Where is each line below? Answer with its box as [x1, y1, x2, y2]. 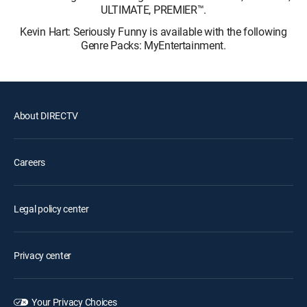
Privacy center [14, 248, 72, 262]
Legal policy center [14, 201, 89, 215]
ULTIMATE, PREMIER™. [101, 1, 206, 17]
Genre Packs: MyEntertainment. [81, 37, 226, 53]
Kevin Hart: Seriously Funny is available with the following [20, 23, 287, 39]
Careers [14, 155, 46, 169]
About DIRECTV [14, 108, 78, 122]
